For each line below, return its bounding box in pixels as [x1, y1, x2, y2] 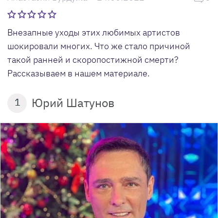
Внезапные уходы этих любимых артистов [7, 26, 180, 38]
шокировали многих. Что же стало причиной [7, 40, 190, 52]
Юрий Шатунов [32, 94, 114, 110]
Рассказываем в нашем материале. [7, 67, 150, 79]
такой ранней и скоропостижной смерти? [7, 54, 178, 65]
